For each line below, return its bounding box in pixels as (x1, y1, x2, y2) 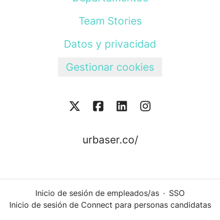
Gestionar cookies (66, 61, 154, 73)
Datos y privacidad (64, 38, 156, 50)
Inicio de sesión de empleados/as (35, 188, 159, 198)
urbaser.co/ (82, 134, 138, 146)
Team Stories (78, 15, 142, 27)
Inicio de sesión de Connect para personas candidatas (9, 200, 211, 210)
